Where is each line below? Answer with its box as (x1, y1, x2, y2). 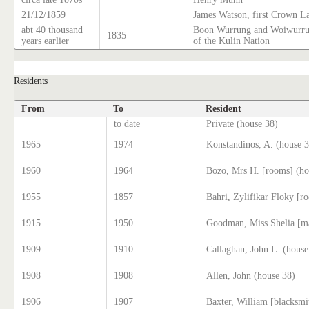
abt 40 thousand (21, 25, 83, 36)
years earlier (21, 36, 70, 47)
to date (114, 118, 141, 129)
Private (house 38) (206, 118, 279, 129)
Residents (14, 74, 48, 86)
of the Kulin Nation (193, 36, 270, 47)
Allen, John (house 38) (206, 270, 296, 281)
